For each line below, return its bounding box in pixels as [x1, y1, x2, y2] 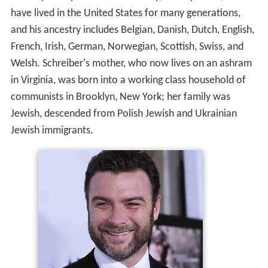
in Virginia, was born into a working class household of [10, 74, 246, 86]
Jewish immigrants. [10, 124, 93, 136]
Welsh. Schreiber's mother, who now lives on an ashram [10, 57, 252, 69]
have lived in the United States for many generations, [10, 7, 240, 19]
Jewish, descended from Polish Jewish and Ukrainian [10, 108, 237, 120]
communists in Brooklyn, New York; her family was [10, 91, 230, 103]
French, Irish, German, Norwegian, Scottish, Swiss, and [10, 41, 243, 53]
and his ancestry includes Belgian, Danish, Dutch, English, [10, 24, 254, 36]
